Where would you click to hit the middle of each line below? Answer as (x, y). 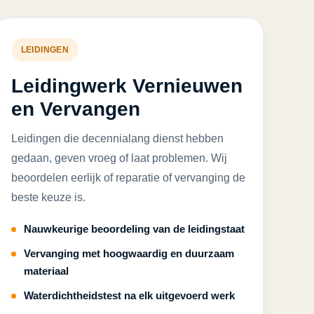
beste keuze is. (48, 197)
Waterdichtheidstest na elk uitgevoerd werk (129, 295)
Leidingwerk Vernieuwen (127, 86)
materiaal (46, 271)
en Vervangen (75, 109)
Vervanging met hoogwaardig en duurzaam (129, 253)
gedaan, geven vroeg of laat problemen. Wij (119, 158)
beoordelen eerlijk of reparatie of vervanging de (128, 178)
